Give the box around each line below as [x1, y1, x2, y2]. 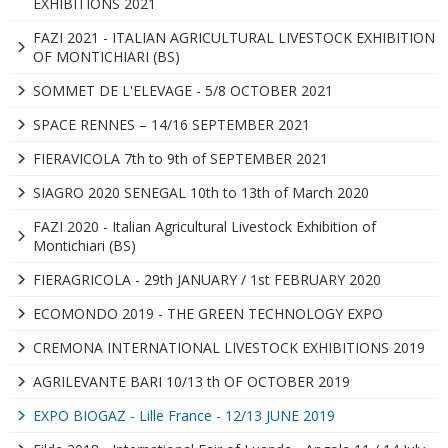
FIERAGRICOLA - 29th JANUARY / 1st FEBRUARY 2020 [32, 269, 381, 289]
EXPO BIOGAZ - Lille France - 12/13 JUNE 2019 [32, 405, 335, 425]
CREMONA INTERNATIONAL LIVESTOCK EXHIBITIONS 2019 [32, 337, 425, 357]
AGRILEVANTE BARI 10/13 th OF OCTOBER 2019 [32, 371, 350, 391]
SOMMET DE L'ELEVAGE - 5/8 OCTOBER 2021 [32, 80, 333, 100]
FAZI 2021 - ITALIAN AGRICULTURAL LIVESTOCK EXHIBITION [32, 27, 435, 47]
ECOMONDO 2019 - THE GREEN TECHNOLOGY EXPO [32, 303, 383, 323]
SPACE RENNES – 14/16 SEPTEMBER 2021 [32, 114, 310, 134]
